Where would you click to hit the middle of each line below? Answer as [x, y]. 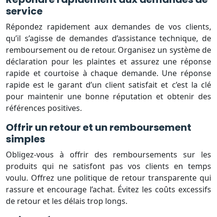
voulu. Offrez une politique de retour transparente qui [108, 178]
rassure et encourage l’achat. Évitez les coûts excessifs [108, 189]
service [24, 11]
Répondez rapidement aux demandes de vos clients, [108, 26]
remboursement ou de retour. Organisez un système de [108, 50]
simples [25, 139]
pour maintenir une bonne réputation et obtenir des [108, 96]
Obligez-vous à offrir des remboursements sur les [108, 154]
